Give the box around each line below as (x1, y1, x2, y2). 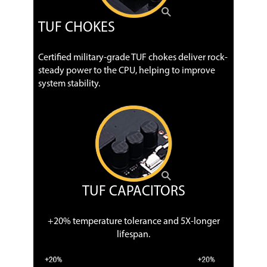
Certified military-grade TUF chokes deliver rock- (38, 52, 228, 63)
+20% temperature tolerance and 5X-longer (47, 216, 220, 226)
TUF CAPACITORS (82, 184, 185, 199)
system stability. (38, 79, 100, 89)
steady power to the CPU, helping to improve (38, 66, 215, 76)
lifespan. (117, 229, 150, 240)
